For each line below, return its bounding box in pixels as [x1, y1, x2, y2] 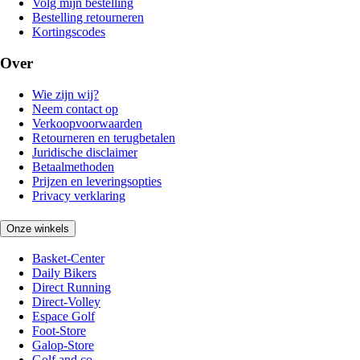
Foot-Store [32, 324, 86, 338]
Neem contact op [32, 101, 118, 116]
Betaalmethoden [32, 159, 114, 174]
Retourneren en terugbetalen [32, 130, 175, 145]
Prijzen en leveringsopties [32, 174, 162, 188]
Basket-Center [32, 252, 104, 266]
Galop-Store [32, 338, 94, 353]
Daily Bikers [32, 266, 96, 280]
